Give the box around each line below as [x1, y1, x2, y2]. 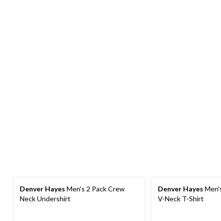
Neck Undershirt [20, 194, 71, 203]
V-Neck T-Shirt [158, 194, 204, 203]
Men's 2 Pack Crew [65, 184, 125, 193]
